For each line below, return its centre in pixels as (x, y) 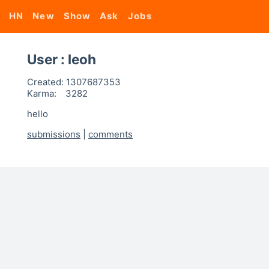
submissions (54, 134)
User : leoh (62, 59)
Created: (45, 82)
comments (110, 134)
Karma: (42, 93)
